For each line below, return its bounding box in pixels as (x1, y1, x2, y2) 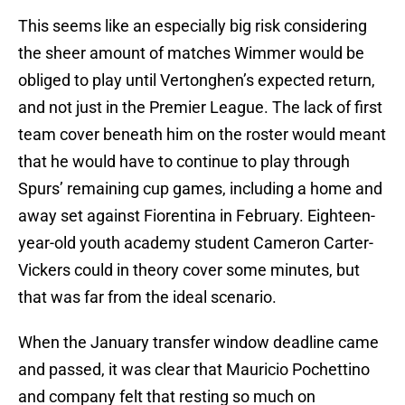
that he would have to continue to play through (18, 152, 350, 172)
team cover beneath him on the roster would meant (18, 125, 386, 145)
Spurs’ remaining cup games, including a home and (18, 179, 382, 199)
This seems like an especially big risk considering (18, 16, 367, 36)
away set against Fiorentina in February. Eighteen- (18, 206, 375, 226)
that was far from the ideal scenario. (18, 287, 277, 307)
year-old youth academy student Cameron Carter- (18, 233, 373, 253)
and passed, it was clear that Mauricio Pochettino (18, 360, 370, 380)
